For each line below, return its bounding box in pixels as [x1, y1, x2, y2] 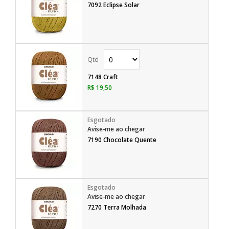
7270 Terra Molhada [87, 203, 146, 212]
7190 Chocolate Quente [87, 135, 156, 144]
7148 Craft [87, 73, 118, 81]
